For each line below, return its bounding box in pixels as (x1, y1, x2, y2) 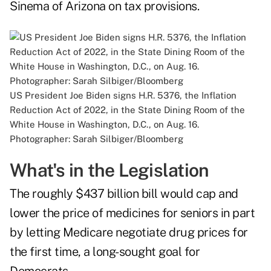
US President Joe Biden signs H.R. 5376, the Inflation (10, 90, 237, 101)
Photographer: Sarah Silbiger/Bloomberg (10, 134, 183, 145)
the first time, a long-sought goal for (10, 244, 200, 260)
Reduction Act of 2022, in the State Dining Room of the (10, 105, 245, 116)
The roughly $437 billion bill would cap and (10, 186, 238, 201)
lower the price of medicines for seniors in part (10, 206, 255, 221)
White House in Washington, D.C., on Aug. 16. (10, 119, 199, 130)
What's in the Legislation (10, 159, 209, 181)
